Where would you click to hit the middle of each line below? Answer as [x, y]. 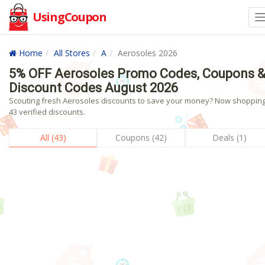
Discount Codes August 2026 [93, 88]
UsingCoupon [70, 17]
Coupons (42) [141, 138]
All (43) [53, 138]
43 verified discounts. [47, 112]
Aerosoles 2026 [148, 53]
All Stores [72, 53]
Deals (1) [229, 138]
